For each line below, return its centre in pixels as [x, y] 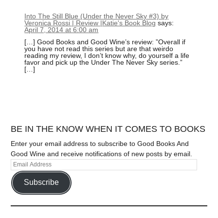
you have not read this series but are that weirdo [99, 48]
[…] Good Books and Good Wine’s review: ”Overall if [105, 42]
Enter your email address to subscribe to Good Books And [100, 143]
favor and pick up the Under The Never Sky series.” [104, 62]
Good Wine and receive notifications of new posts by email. [102, 154]
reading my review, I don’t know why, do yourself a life [107, 55]
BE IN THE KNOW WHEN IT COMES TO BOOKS [108, 129]
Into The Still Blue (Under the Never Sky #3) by [97, 16]
